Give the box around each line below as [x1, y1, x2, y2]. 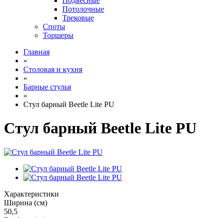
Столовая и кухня [23, 65, 82, 73]
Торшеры [43, 31, 73, 39]
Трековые [62, 14, 94, 22]
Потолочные [62, 5, 104, 13]
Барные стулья [23, 83, 71, 91]
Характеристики [4, 189, 59, 198]
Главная [23, 48, 50, 56]
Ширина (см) [4, 198, 47, 207]
